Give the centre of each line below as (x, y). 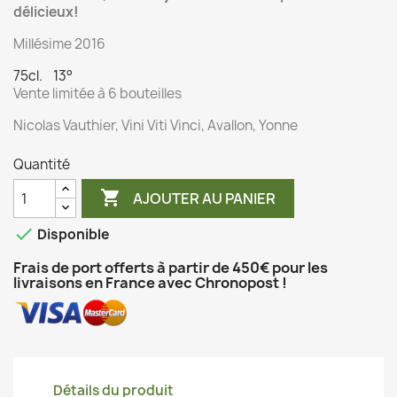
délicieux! (46, 12)
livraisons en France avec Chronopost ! (150, 283)
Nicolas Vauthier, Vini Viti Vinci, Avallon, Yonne (157, 125)
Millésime (44, 44)
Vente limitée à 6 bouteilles (97, 93)
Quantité (42, 164)
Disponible (72, 235)
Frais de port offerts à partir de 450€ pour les (171, 268)
